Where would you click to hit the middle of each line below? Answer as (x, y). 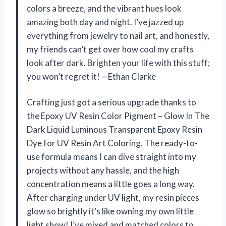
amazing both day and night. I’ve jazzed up (105, 22)
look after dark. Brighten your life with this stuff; (118, 63)
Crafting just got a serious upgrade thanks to (111, 102)
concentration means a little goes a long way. (111, 184)
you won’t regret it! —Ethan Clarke (91, 76)
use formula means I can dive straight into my (111, 156)
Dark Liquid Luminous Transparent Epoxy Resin (115, 129)
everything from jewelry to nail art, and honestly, (118, 35)
